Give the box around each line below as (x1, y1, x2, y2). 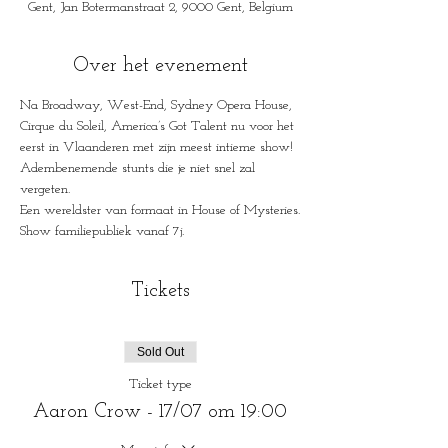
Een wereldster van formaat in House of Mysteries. (20, 203, 300, 218)
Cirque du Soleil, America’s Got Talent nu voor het (20, 119, 298, 134)
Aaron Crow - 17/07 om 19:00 (33, 402, 287, 422)
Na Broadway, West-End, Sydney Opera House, (20, 98, 296, 113)
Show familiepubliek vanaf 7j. (20, 224, 184, 239)
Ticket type (128, 377, 192, 392)
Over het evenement (72, 56, 248, 76)
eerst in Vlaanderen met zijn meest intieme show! (20, 140, 293, 155)
